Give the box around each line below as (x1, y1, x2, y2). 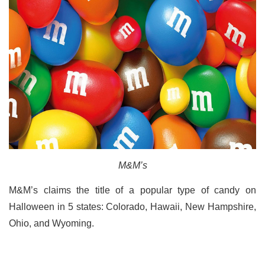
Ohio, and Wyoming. (9, 218, 94, 228)
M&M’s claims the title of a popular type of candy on (9, 185, 256, 195)
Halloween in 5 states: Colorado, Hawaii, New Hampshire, (9, 201, 256, 212)
